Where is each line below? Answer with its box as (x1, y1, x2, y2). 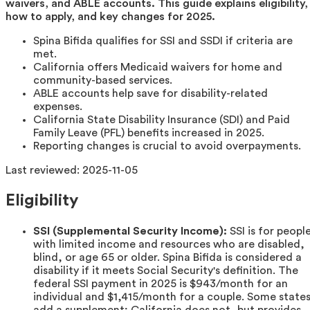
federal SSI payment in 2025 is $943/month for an (33, 277, 288, 289)
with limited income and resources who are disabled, (33, 238, 304, 250)
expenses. (33, 100, 82, 112)
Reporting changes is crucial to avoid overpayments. (33, 140, 301, 152)
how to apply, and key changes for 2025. (6, 10, 215, 22)
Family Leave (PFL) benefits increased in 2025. (33, 127, 264, 138)
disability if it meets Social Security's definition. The (33, 264, 298, 276)
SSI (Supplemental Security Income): (33, 225, 227, 237)
